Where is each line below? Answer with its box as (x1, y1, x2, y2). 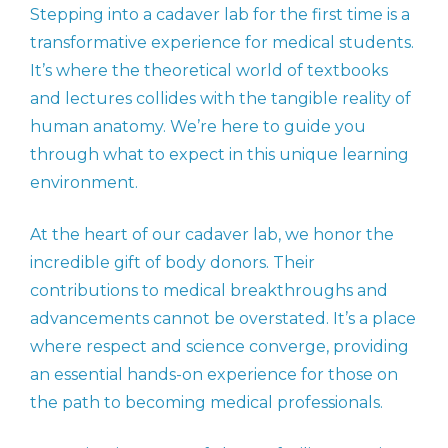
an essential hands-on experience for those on (30, 365, 398, 385)
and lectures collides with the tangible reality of (30, 89, 411, 109)
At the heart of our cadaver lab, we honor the (30, 225, 394, 245)
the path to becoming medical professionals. (30, 393, 383, 413)
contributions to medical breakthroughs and (30, 281, 388, 301)
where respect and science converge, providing (30, 337, 409, 357)
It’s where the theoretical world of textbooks (30, 61, 388, 81)
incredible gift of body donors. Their (30, 253, 315, 273)
